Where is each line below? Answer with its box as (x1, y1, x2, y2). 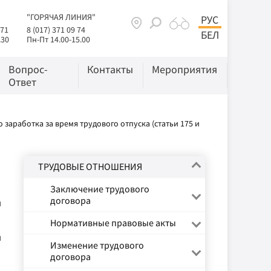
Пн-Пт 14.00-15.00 (27, 34, 90, 45)
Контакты (87, 62, 133, 76)
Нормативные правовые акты (50, 217, 176, 229)
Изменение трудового (50, 239, 144, 251)
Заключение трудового (50, 183, 149, 195)
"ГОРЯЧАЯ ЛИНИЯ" (27, 11, 96, 22)
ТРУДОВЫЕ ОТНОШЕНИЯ (38, 160, 142, 172)
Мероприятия (151, 62, 217, 76)
